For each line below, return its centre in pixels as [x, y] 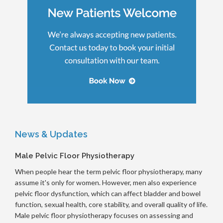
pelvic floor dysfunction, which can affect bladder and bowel [108, 193]
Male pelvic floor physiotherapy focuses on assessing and [104, 215]
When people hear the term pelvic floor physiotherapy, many [109, 171]
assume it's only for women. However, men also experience [106, 182]
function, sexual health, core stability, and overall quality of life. [111, 204]
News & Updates [51, 134]
